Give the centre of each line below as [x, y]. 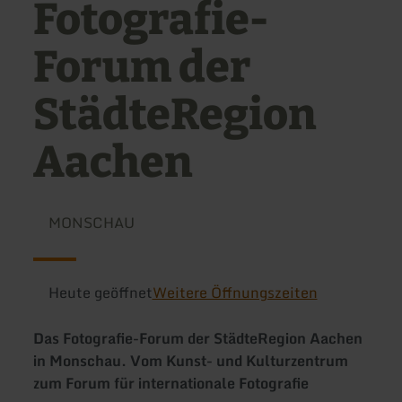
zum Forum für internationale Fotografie [171, 384]
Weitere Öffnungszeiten [235, 293]
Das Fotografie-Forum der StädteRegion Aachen [198, 339]
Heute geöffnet [100, 293]
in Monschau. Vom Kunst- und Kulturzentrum [191, 361]
